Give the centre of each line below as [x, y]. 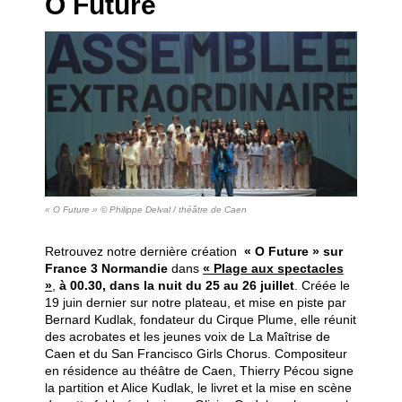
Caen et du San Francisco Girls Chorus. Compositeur [196, 354]
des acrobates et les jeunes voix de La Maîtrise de [188, 336]
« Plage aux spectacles [273, 268]
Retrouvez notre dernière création [144, 251]
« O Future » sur [293, 251]
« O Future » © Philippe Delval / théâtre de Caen [146, 210]
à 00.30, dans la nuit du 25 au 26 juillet [177, 285]
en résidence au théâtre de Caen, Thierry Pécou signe [199, 371]
